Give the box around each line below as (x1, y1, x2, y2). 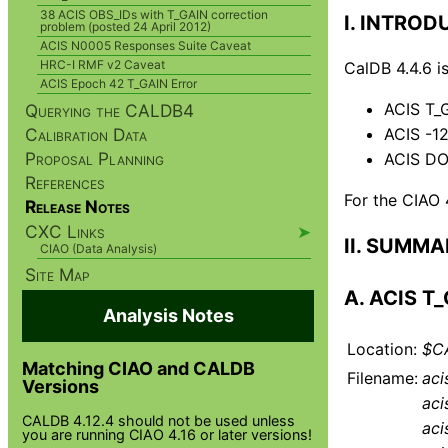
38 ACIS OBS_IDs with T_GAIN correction (40, 7, 269, 23)
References (25, 172, 106, 194)
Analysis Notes (102, 304, 234, 326)
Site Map (25, 263, 91, 285)
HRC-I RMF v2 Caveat (40, 57, 166, 73)
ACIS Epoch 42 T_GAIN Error (40, 76, 198, 92)
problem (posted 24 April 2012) (40, 19, 212, 35)
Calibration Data (25, 123, 148, 145)
